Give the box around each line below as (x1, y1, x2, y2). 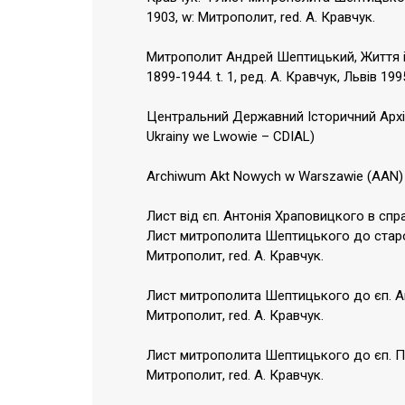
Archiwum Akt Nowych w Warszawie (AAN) (146, 168, 403, 185)
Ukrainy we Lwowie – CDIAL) (146, 128, 315, 146)
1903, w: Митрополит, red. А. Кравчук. (146, 9, 375, 26)
